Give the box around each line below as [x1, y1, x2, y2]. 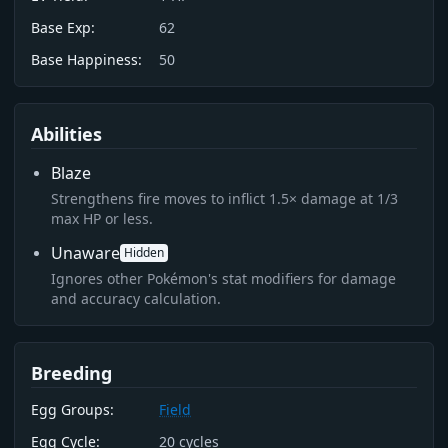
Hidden [124, 244, 164, 261]
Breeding [31, 361, 112, 385]
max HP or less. [51, 209, 153, 228]
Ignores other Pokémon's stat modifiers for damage [51, 269, 396, 288]
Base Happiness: [31, 50, 142, 69]
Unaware [51, 242, 120, 264]
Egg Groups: [31, 400, 114, 419]
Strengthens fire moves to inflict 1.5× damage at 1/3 [51, 189, 398, 208]
